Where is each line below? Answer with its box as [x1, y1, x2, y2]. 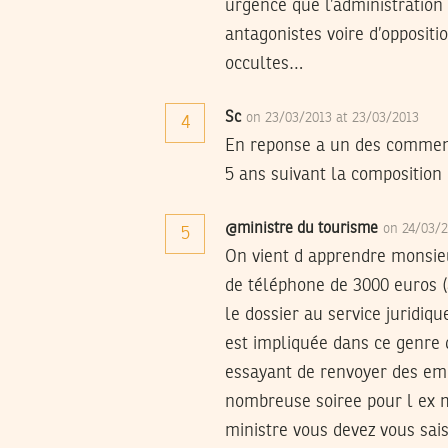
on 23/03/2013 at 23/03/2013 [246, 110, 424, 125]
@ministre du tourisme [225, 220, 379, 237]
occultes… [225, 54, 304, 73]
